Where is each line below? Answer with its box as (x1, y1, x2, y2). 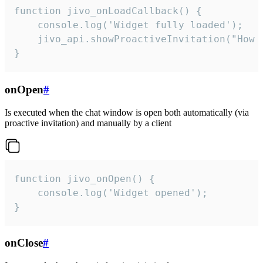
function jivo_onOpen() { (14, 173, 155, 184)
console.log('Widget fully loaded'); (14, 19, 243, 31)
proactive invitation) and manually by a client (5, 117, 171, 128)
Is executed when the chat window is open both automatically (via (5, 107, 249, 117)
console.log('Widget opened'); (14, 187, 208, 198)
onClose (5, 237, 43, 249)
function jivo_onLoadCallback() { (14, 5, 202, 17)
